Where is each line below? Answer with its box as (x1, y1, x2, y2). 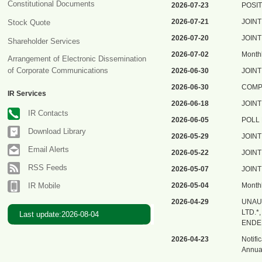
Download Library (28, 127, 86, 136)
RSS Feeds (28, 163, 67, 172)
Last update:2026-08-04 (19, 210, 99, 219)
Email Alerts (28, 145, 69, 154)
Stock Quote (8, 18, 50, 27)
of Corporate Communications (8, 66, 108, 75)
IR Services (8, 89, 46, 98)
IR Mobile (28, 181, 60, 190)
